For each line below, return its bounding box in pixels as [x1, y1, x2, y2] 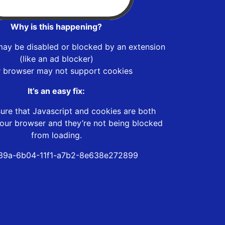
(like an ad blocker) [19, 53, 93, 64]
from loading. [31, 130, 82, 140]
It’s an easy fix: [28, 85, 85, 96]
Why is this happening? [11, 21, 102, 32]
